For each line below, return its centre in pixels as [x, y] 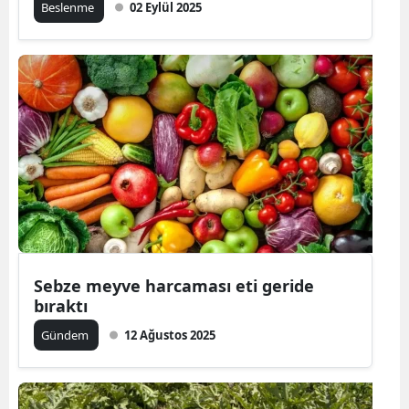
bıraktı [61, 306]
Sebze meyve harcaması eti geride [174, 286]
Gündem [66, 336]
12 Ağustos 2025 [170, 336]
